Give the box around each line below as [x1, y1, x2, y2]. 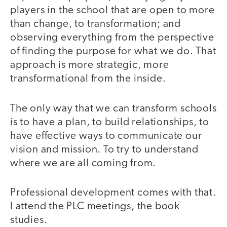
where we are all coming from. [10, 158, 157, 169]
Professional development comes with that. [10, 187, 216, 199]
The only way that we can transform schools [10, 103, 217, 114]
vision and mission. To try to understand [10, 144, 199, 155]
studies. [10, 215, 50, 226]
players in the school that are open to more [10, 5, 215, 16]
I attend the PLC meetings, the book [10, 201, 180, 212]
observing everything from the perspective [10, 32, 214, 44]
